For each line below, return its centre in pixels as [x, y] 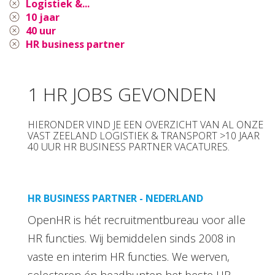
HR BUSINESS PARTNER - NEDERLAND [115, 198]
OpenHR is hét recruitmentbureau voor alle [137, 219]
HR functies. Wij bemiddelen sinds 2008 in [131, 238]
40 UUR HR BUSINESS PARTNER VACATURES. [129, 146]
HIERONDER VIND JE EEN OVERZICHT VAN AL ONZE [145, 124]
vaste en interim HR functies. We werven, [129, 256]
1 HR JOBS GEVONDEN [122, 94]
